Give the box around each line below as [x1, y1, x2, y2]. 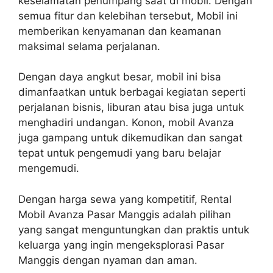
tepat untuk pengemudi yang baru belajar [18, 147, 221, 159]
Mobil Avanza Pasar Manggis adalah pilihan [18, 208, 231, 221]
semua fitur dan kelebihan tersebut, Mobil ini [18, 9, 238, 22]
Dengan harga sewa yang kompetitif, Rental [18, 193, 232, 205]
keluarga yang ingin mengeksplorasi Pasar [18, 238, 224, 251]
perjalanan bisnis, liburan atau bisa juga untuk [18, 101, 244, 113]
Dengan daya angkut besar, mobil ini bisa [18, 71, 221, 83]
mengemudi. [18, 162, 79, 174]
